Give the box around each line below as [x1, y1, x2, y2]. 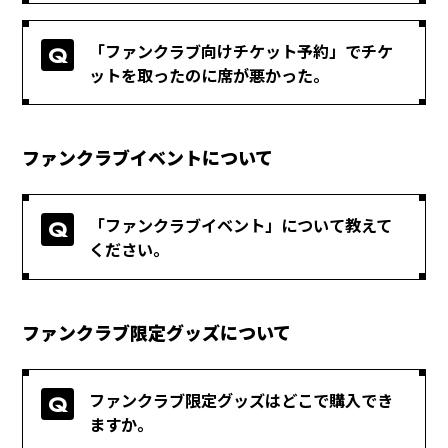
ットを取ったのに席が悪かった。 [89, 62, 330, 87]
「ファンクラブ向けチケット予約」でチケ [89, 38, 394, 63]
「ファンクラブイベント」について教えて [89, 213, 393, 238]
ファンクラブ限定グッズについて [22, 318, 292, 345]
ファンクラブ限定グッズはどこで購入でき [89, 387, 394, 412]
